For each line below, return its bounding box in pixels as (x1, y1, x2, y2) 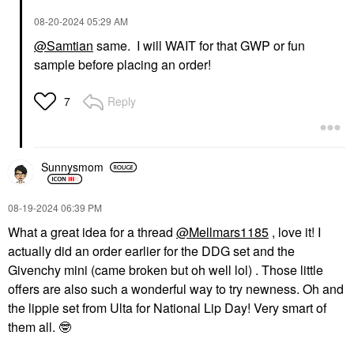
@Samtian (34, 36, 93, 55)
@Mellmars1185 (176, 222, 269, 241)
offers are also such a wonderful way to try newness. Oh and (8, 279, 344, 298)
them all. (8, 317, 58, 336)
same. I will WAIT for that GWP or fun (93, 36, 305, 55)
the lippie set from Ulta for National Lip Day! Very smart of (8, 298, 326, 317)
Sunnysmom (41, 159, 104, 175)
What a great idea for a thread (8, 222, 176, 241)
